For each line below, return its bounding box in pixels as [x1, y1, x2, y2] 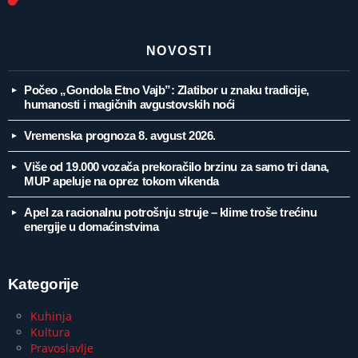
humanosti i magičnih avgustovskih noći [24, 97, 235, 111]
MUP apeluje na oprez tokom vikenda [24, 173, 219, 188]
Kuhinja [30, 308, 72, 324]
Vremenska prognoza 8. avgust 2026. [24, 128, 216, 142]
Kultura [30, 324, 70, 340]
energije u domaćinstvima [24, 219, 159, 233]
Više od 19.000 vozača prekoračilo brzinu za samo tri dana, [24, 159, 329, 173]
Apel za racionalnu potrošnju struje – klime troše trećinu [24, 205, 317, 219]
